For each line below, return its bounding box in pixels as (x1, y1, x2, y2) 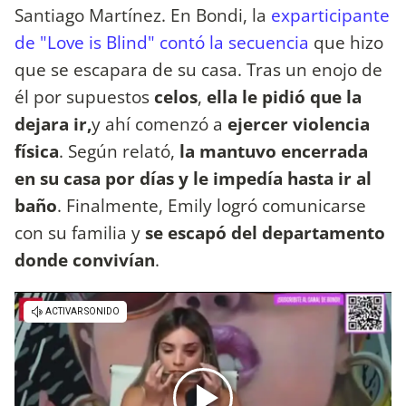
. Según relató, (59, 139, 175, 164)
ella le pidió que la (207, 84, 362, 110)
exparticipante (271, 3, 390, 28)
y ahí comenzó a (92, 111, 227, 137)
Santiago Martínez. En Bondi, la (14, 3, 271, 28)
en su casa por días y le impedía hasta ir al (14, 166, 372, 191)
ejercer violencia (227, 111, 370, 137)
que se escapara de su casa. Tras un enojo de (14, 57, 382, 82)
